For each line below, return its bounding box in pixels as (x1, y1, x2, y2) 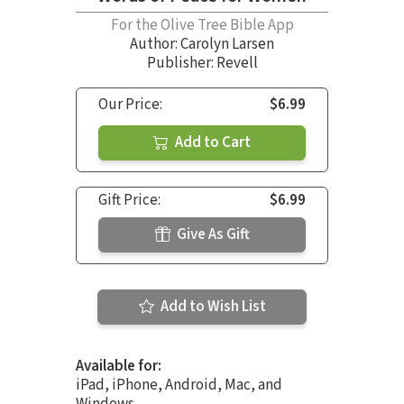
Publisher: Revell (146, 52, 258, 75)
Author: (130, 33, 180, 56)
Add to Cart (172, 132, 251, 154)
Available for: (76, 355, 161, 378)
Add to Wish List (157, 296, 266, 318)
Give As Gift (173, 224, 250, 246)
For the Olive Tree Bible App (110, 14, 294, 37)
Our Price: (98, 94, 162, 116)
